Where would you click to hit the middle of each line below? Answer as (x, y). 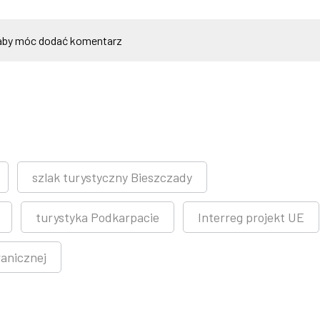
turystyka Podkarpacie (97, 217)
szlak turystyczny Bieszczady (112, 177)
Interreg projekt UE (251, 217)
